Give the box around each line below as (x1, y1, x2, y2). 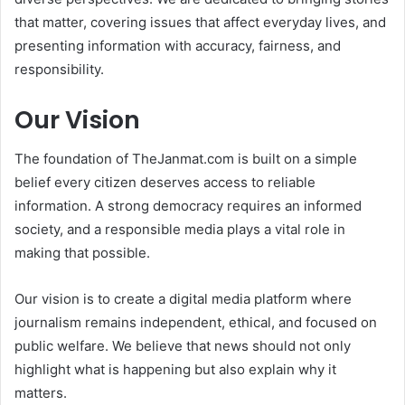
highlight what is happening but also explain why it (14, 361, 336, 379)
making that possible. (14, 244, 150, 262)
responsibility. (14, 60, 104, 78)
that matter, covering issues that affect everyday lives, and (14, 13, 386, 31)
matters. (14, 384, 67, 402)
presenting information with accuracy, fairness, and (14, 36, 341, 54)
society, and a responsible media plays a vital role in (14, 221, 345, 239)
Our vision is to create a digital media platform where (14, 290, 352, 308)
